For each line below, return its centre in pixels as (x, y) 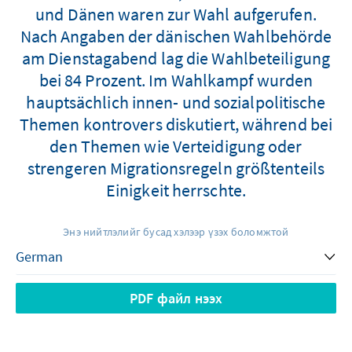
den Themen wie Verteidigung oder (176, 146)
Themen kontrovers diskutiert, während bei (176, 124)
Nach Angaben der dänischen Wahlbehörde (176, 36)
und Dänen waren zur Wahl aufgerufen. (176, 14)
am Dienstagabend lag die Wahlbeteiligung (176, 58)
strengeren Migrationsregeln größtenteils (176, 168)
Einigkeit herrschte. (176, 190)
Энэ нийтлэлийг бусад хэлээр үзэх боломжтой (176, 231)
